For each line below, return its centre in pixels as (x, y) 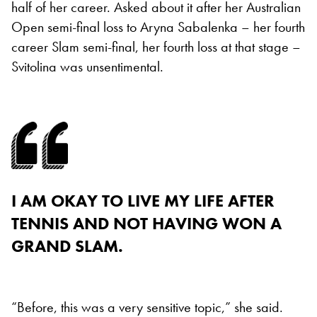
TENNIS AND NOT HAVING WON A (146, 223)
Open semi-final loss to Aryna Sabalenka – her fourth (158, 27)
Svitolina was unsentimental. (87, 66)
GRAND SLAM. (67, 246)
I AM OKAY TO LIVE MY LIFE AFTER (143, 200)
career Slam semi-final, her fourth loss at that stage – (156, 46)
